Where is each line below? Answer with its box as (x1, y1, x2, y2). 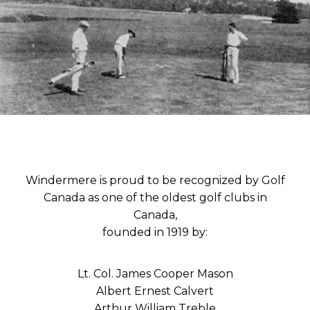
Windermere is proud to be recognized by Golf (25, 173, 285, 187)
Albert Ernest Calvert (96, 284, 214, 298)
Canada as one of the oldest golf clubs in (43, 190, 267, 204)
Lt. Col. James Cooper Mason (77, 266, 233, 280)
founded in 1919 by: (102, 225, 208, 239)
